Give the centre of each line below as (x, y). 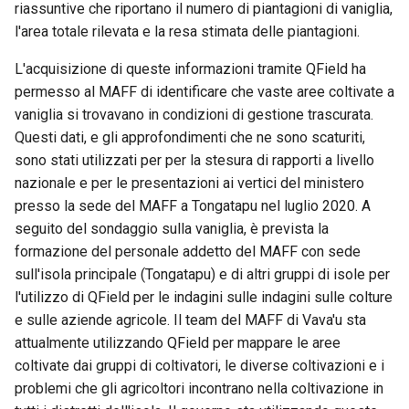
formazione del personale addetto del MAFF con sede (188, 252)
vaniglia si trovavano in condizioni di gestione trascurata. (194, 115)
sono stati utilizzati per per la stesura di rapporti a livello (194, 160)
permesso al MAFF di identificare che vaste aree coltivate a (204, 92)
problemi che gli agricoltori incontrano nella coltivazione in (199, 388)
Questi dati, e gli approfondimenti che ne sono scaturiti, (190, 137)
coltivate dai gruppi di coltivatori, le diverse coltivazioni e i (199, 366)
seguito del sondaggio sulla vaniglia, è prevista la (172, 229)
